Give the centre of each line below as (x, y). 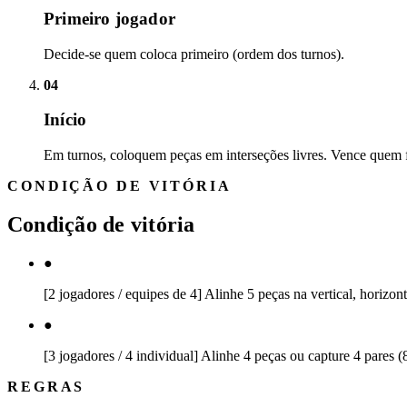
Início (65, 120)
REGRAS (46, 386)
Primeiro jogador (109, 18)
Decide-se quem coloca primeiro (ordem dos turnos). (194, 54)
